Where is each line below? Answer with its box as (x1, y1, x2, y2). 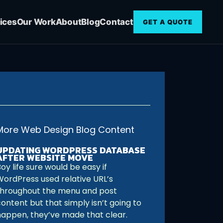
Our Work (16, 16, 56, 27)
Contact (100, 16, 133, 27)
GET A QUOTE (142, 17, 193, 26)
